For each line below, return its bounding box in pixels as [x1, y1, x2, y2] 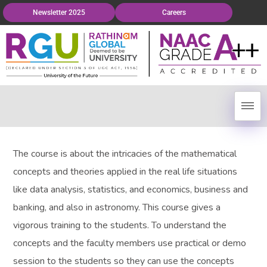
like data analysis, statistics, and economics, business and [13, 182, 249, 196]
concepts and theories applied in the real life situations [13, 164, 238, 178]
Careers [162, 8, 186, 17]
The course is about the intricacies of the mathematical [13, 147, 237, 160]
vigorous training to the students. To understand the [13, 218, 227, 232]
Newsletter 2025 [33, 8, 86, 17]
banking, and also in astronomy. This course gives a [13, 200, 221, 214]
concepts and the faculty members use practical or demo [13, 236, 247, 250]
